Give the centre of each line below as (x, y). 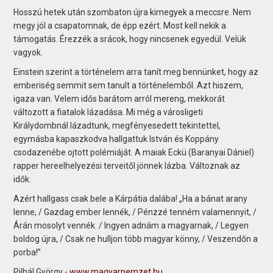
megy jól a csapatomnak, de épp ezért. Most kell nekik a (120, 25)
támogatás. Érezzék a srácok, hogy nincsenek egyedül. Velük (130, 39)
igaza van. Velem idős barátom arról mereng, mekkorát (119, 98)
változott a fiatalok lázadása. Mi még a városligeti (108, 112)
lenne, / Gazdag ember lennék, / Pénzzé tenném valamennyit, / (135, 212)
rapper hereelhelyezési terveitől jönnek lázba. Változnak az (127, 165)
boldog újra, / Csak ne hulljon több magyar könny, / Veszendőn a (136, 239)
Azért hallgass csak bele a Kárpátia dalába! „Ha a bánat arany (131, 198)
